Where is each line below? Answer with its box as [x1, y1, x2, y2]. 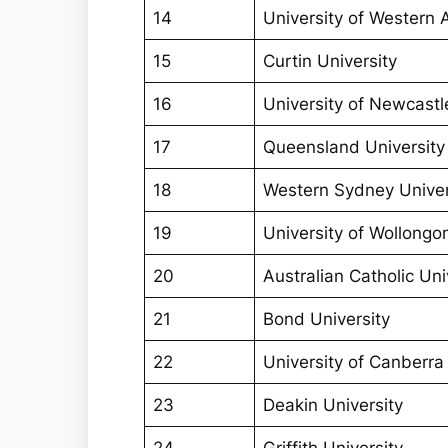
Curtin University [263, 51, 398, 72]
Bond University [263, 309, 391, 330]
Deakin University [263, 395, 404, 416]
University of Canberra [263, 352, 445, 373]
